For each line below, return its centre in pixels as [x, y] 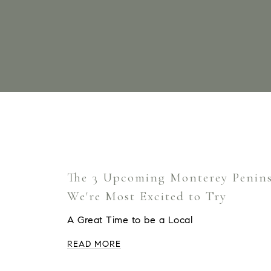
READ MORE [94, 244]
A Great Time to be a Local [130, 220]
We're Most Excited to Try [147, 196]
